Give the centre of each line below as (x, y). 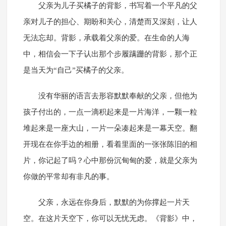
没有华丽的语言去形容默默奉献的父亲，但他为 (118, 96)
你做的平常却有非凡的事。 (68, 177)
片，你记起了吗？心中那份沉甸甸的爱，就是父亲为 (110, 161)
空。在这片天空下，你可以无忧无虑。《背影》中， (110, 219)
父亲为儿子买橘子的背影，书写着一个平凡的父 (118, 6)
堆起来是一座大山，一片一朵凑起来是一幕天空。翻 (110, 128)
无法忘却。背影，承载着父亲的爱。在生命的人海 (106, 38)
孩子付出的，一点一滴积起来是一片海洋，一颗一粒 (110, 112)
